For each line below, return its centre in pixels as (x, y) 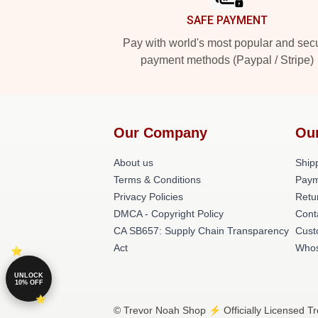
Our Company (160, 133)
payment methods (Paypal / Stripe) (227, 60)
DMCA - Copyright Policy (169, 214)
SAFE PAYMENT (227, 20)
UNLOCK (29, 275)
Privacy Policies (148, 197)
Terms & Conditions (157, 180)
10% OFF (29, 282)
